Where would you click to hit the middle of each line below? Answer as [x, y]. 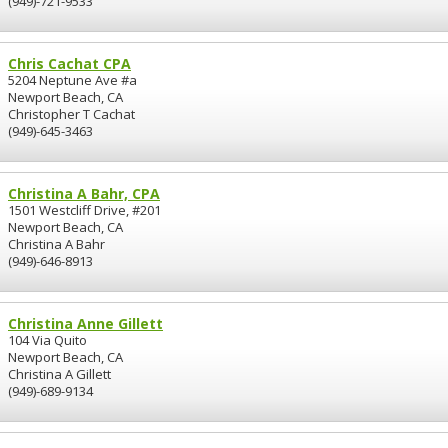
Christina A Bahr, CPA [84, 193]
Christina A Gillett [59, 374]
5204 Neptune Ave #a [72, 80]
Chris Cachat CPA [69, 63]
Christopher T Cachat [71, 114]
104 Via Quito [47, 340]
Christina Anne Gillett [85, 323]
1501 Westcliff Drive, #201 [84, 210]
